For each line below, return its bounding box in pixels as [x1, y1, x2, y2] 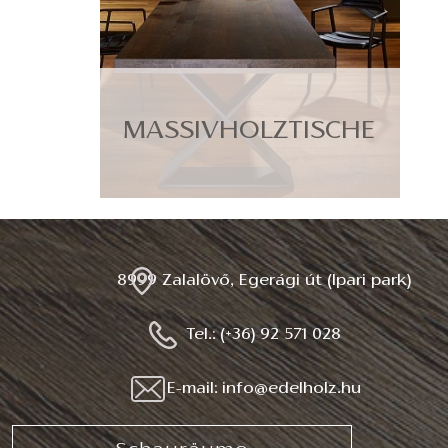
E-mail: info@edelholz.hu [167, 380, 362, 397]
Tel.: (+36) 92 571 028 [187, 326, 342, 343]
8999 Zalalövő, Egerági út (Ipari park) [117, 272, 412, 289]
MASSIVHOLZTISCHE [123, 120, 376, 145]
